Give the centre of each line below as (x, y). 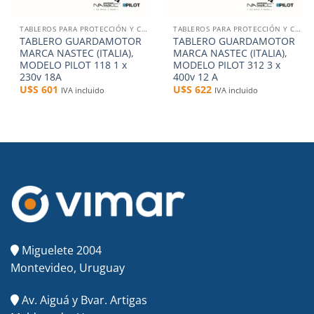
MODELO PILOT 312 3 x (227, 64)
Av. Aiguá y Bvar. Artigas (83, 300)
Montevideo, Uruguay (68, 267)
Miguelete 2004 (60, 250)
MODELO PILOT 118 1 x (74, 64)
